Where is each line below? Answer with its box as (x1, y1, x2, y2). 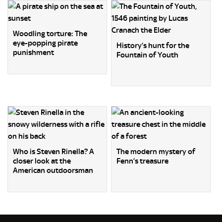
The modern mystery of (116, 147, 196, 156)
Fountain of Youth (116, 50, 179, 59)
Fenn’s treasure (116, 156, 169, 166)
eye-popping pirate (13, 38, 78, 48)
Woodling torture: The (13, 29, 87, 38)
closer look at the (13, 156, 71, 166)
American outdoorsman (13, 166, 93, 175)
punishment (13, 48, 54, 57)
